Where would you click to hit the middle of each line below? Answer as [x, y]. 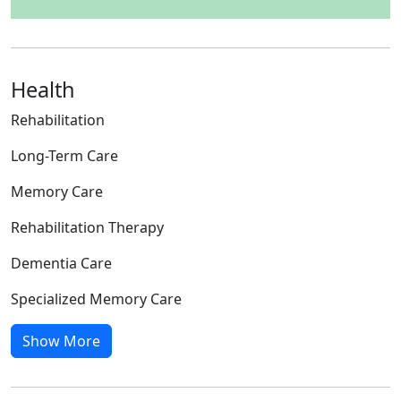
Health [43, 90]
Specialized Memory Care [96, 299]
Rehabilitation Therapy [87, 228]
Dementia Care [61, 264]
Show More [61, 341]
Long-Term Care [64, 156]
